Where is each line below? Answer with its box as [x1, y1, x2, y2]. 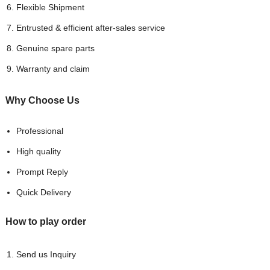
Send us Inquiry [16, 250, 76, 260]
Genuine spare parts [16, 43, 95, 54]
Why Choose [5, 95, 64, 106]
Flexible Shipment [16, 2, 84, 13]
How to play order [5, 216, 86, 227]
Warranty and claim [16, 64, 90, 74]
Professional [16, 126, 63, 136]
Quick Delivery [16, 187, 71, 198]
